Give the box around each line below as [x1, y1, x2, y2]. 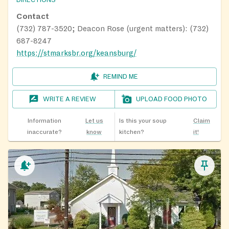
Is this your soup [119, 117, 167, 124]
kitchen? [119, 128, 144, 135]
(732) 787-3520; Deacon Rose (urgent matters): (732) [16, 24, 209, 33]
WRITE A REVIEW [43, 95, 97, 103]
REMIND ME [103, 73, 138, 80]
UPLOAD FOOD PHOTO [136, 95, 208, 103]
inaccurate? [27, 128, 62, 135]
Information [27, 117, 61, 124]
